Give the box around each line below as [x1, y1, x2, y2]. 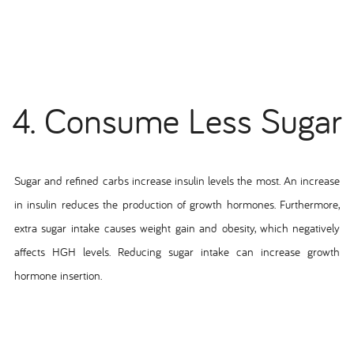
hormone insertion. [13, 267, 102, 283]
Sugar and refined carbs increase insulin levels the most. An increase [13, 172, 341, 188]
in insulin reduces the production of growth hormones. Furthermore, [13, 196, 341, 212]
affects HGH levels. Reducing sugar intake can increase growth [13, 243, 341, 259]
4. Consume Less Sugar [12, 98, 342, 144]
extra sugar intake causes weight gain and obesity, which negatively [13, 220, 341, 235]
